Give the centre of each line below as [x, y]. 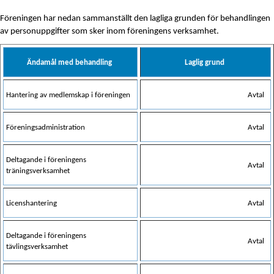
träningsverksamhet [38, 171]
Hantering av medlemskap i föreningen [68, 95]
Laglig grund [205, 63]
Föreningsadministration [46, 128]
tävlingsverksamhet [37, 247]
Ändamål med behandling [69, 63]
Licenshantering [31, 204]
